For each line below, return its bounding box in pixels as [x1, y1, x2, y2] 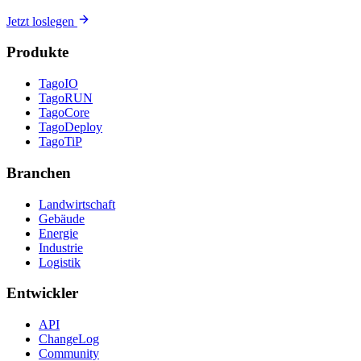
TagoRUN [39, 91, 93, 106]
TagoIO [39, 77, 78, 91]
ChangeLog [39, 332, 99, 346]
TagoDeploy [39, 120, 102, 135]
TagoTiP [39, 135, 82, 149]
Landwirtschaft [39, 197, 115, 211]
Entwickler [6, 284, 78, 302]
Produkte [6, 44, 68, 61]
